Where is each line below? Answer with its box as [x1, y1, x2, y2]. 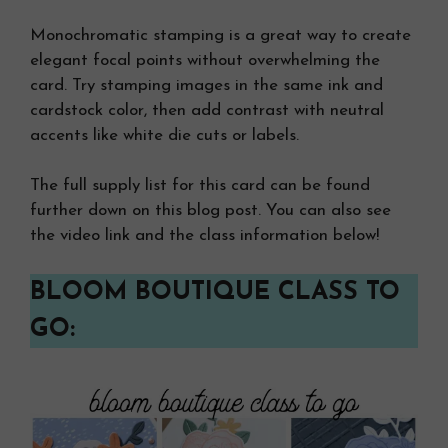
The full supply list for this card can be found [30, 177, 370, 195]
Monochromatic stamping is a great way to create [30, 26, 411, 44]
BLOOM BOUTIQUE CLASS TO [30, 279, 400, 305]
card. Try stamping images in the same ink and [30, 76, 383, 94]
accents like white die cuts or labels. [30, 126, 299, 144]
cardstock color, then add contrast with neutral [30, 101, 384, 119]
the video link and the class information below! [30, 227, 379, 245]
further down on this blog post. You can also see [30, 202, 391, 220]
